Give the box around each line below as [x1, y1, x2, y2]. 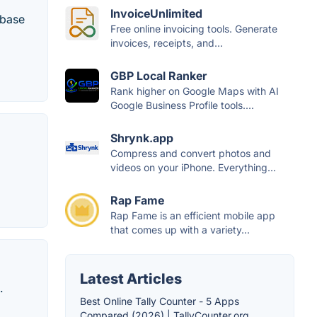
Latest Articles [80, 270, 182, 287]
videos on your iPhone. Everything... [110, 161, 276, 173]
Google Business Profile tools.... [110, 99, 254, 111]
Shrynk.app [110, 131, 173, 145]
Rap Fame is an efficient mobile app [110, 209, 275, 221]
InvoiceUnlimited [110, 6, 202, 21]
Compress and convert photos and [110, 147, 271, 159]
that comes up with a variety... [110, 224, 250, 236]
